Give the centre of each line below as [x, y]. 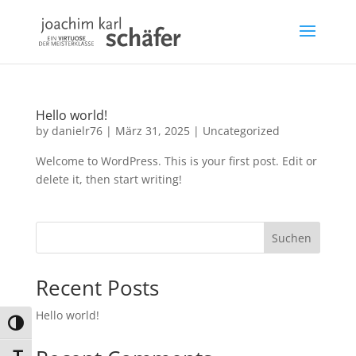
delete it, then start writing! [108, 179]
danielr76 [77, 131]
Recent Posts [97, 288]
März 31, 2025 [152, 131]
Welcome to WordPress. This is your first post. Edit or [176, 161]
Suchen [292, 238]
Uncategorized [241, 131]
